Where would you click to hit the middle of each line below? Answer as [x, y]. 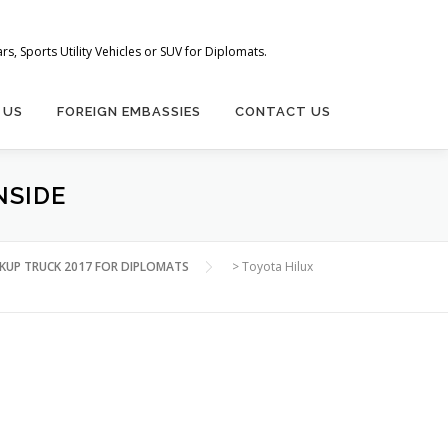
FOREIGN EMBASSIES [129, 111]
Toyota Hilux [277, 266]
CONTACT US [283, 111]
